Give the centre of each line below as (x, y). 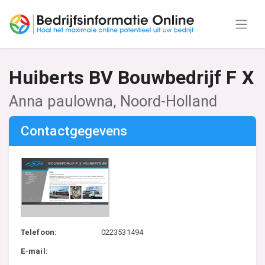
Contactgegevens (74, 131)
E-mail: (34, 251)
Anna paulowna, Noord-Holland (113, 101)
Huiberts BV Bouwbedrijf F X (131, 77)
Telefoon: (39, 232)
